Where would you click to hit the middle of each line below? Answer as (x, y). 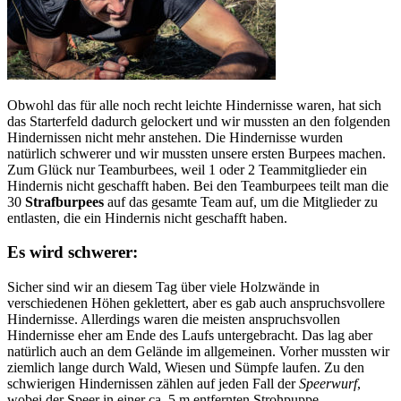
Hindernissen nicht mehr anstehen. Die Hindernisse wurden (175, 137)
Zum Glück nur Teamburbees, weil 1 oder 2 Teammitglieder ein (187, 169)
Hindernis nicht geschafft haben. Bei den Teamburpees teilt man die (198, 185)
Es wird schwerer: (73, 252)
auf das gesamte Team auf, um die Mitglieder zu (241, 201)
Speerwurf (328, 384)
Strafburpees (64, 201)
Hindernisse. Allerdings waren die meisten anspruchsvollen (174, 319)
